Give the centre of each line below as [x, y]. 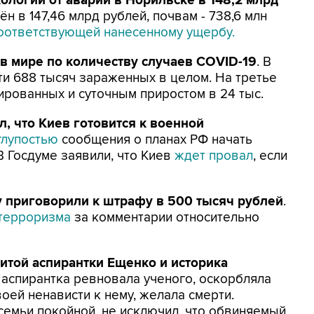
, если [270, 156]
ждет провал [214, 156]
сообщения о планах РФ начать [157, 140]
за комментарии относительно [165, 218]
